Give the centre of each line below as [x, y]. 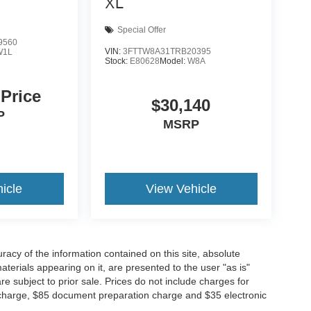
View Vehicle [181, 188]
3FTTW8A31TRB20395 [167, 51]
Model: [173, 61]
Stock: [117, 61]
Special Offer [141, 30]
